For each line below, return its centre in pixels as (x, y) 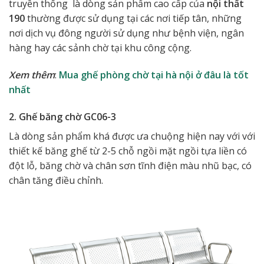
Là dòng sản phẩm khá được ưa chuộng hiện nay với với (132, 136)
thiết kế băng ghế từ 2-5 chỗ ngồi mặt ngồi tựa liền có (128, 151)
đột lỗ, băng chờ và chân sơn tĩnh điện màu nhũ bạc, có (130, 165)
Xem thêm (32, 75)
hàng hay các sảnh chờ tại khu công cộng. (100, 47)
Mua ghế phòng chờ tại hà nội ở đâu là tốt (154, 75)
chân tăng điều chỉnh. (56, 180)
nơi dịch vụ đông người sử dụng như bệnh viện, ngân (126, 33)
